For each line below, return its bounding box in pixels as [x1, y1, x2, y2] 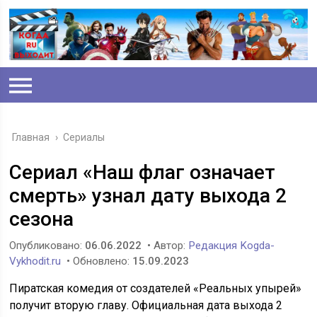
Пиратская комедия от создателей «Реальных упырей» [9, 282, 302, 296]
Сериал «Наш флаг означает [9, 161, 276, 185]
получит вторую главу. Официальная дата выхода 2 [9, 299, 283, 313]
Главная [12, 132, 50, 144]
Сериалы [63, 132, 105, 144]
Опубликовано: [9, 239, 86, 253]
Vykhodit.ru [9, 255, 62, 268]
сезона [9, 207, 74, 231]
